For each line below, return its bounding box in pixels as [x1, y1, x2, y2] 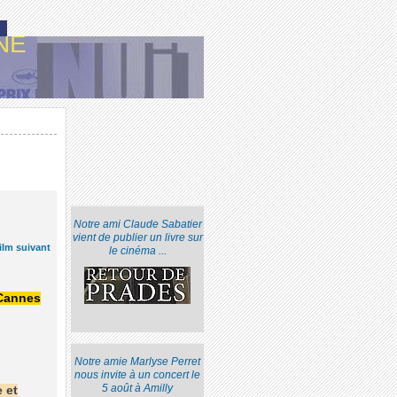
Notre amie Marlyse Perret [74, 355, 201, 369]
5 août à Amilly [102, 382, 174, 395]
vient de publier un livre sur [72, 231, 203, 245]
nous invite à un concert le [74, 369, 201, 382]
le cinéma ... [108, 245, 167, 258]
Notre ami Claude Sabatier [73, 218, 202, 231]
